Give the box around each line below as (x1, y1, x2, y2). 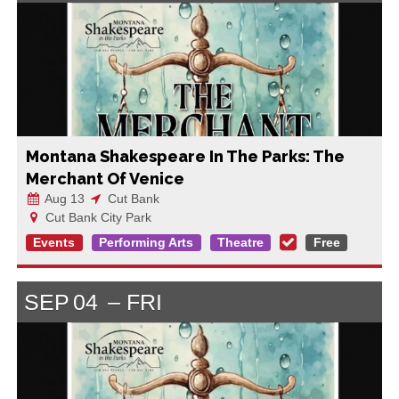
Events (33, 235, 76, 250)
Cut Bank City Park (41, 209, 151, 224)
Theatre (216, 235, 264, 250)
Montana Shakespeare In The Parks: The (25, 146, 345, 166)
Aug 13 (41, 191, 85, 206)
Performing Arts (99, 235, 194, 250)
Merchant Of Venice (25, 168, 184, 188)
